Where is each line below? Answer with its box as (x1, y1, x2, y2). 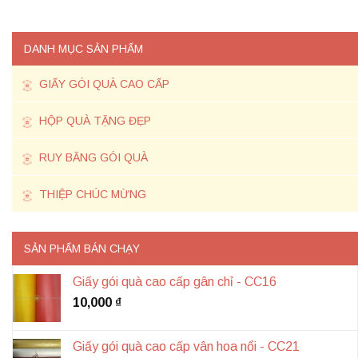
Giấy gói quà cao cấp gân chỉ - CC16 (73, 275, 276, 289)
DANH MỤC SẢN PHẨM (24, 42, 143, 56)
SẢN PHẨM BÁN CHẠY (24, 242, 140, 256)
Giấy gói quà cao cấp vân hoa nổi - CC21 (73, 340, 300, 354)
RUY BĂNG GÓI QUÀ (36, 151, 148, 165)
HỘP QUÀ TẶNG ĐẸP (36, 114, 151, 128)
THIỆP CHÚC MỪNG (36, 188, 146, 201)
